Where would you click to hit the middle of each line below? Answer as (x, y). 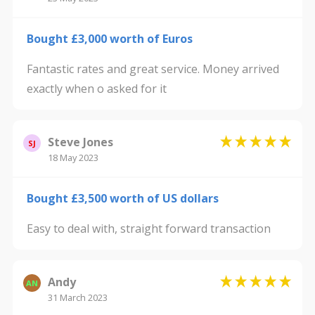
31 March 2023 (77, 297)
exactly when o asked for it (96, 89)
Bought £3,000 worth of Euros (109, 39)
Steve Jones (80, 142)
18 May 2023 (73, 157)
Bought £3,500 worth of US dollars (122, 198)
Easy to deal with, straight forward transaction (148, 229)
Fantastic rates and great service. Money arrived (153, 69)
